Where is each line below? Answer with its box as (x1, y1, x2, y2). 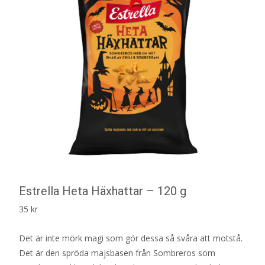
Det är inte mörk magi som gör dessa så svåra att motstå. (19, 232, 243, 244)
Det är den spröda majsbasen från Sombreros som (19, 247, 215, 258)
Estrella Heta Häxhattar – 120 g (19, 184, 186, 198)
